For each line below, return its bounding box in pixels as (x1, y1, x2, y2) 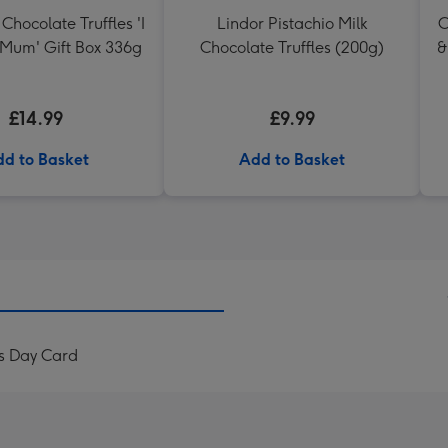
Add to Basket (239, 150, 345, 169)
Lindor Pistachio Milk (217, 14, 367, 33)
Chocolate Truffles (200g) (200, 38, 384, 57)
